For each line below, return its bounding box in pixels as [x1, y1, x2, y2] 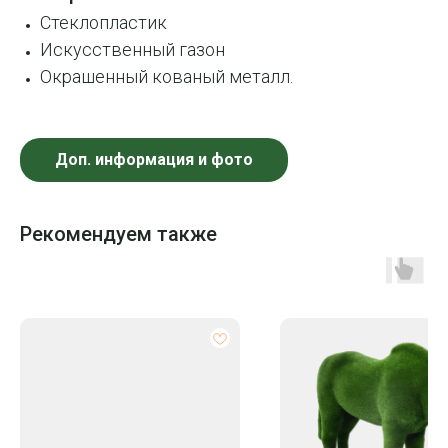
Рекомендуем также [20, 222, 217, 247]
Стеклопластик [40, 12, 167, 34]
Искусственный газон [40, 39, 225, 61]
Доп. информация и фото [55, 150, 253, 170]
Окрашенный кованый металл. [40, 66, 293, 88]
